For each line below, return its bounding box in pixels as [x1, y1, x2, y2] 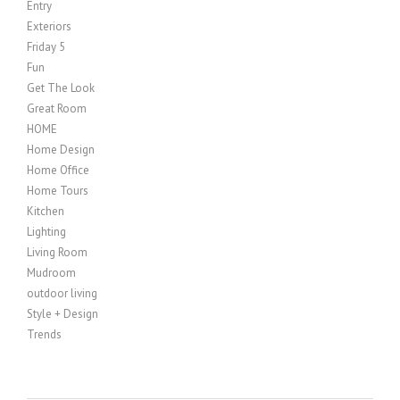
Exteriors [27, 19, 71, 34]
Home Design [27, 142, 95, 157]
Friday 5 [27, 39, 65, 54]
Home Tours [27, 183, 88, 198]
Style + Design [27, 306, 98, 321]
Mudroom [27, 265, 76, 280]
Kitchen [27, 204, 64, 219]
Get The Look [27, 80, 95, 96]
